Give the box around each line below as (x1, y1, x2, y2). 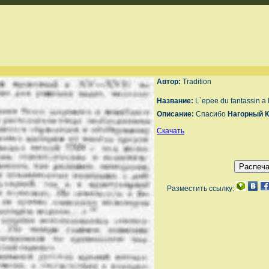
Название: (157, 97, 195, 105)
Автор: (157, 77, 183, 86)
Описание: (157, 110, 196, 118)
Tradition (183, 77, 211, 86)
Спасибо (196, 110, 228, 118)
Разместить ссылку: (166, 184, 236, 193)
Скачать (157, 127, 184, 135)
